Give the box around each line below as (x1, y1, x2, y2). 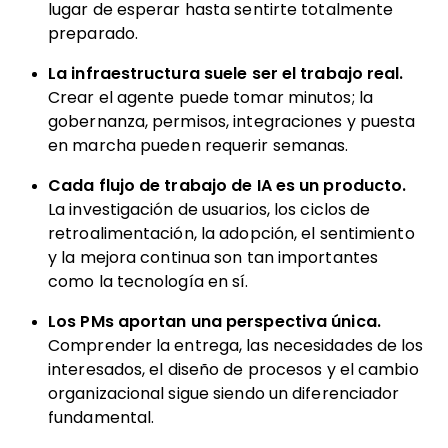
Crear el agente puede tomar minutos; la (48, 89, 373, 106)
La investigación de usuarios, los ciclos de (48, 201, 371, 218)
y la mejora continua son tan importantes (48, 249, 379, 266)
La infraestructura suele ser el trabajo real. (48, 65, 404, 82)
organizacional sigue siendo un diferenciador (48, 385, 400, 402)
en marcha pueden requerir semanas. (48, 137, 349, 154)
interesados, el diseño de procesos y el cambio (48, 361, 419, 378)
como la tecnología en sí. (48, 273, 249, 290)
